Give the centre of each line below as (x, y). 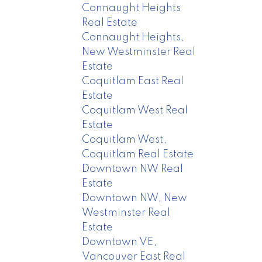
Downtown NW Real (133, 169)
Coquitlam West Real (135, 110)
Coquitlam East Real (133, 81)
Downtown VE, (120, 242)
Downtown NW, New (135, 198)
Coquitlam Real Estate (138, 154)
